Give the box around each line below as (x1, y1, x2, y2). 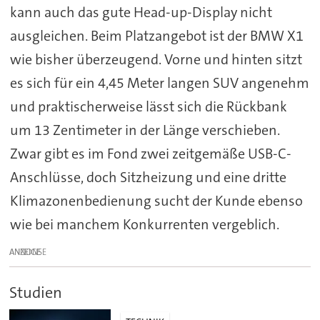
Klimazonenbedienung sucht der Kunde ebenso (9, 191, 303, 210)
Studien (9, 281, 63, 303)
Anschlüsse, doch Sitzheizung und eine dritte (9, 167, 286, 186)
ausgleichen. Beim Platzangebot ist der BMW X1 (9, 26, 304, 45)
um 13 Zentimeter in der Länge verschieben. (9, 120, 280, 139)
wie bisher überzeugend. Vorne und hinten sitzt (9, 49, 302, 69)
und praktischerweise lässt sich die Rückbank (9, 96, 287, 116)
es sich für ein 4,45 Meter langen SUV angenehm (9, 73, 309, 92)
